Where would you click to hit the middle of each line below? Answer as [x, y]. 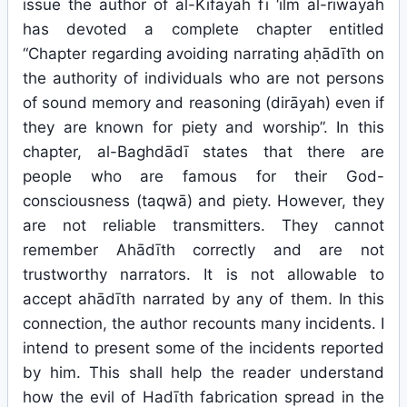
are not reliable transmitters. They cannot [203, 225]
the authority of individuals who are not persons [203, 78]
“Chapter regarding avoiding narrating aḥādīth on [203, 54]
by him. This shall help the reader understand [203, 372]
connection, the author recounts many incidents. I [203, 323]
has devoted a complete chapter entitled [203, 29]
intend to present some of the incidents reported [203, 348]
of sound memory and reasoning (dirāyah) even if [203, 103]
